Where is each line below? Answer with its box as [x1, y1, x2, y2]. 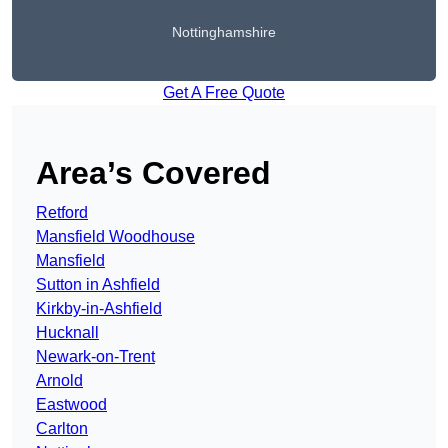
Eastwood [36, 396, 107, 414]
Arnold [36, 372, 83, 390]
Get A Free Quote [163, 84, 285, 102]
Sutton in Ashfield [36, 276, 160, 294]
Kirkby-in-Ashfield [36, 300, 162, 318]
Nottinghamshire [172, 24, 276, 41]
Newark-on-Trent [36, 348, 155, 366]
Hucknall [36, 324, 99, 342]
